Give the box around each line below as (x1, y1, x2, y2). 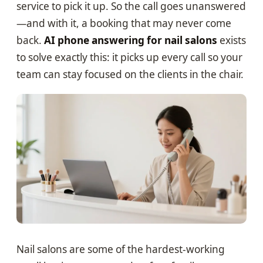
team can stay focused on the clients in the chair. (16, 68, 244, 82)
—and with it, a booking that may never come (16, 16, 231, 31)
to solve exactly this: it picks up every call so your (16, 50, 242, 65)
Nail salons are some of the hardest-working (16, 242, 225, 256)
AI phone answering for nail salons (44, 33, 217, 48)
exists (217, 33, 246, 48)
